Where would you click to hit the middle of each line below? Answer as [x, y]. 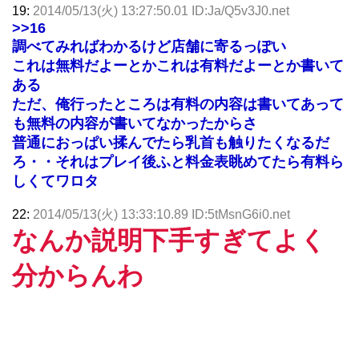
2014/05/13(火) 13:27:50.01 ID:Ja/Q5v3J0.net [161, 10]
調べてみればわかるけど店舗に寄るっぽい [149, 46]
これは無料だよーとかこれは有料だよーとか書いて [178, 65]
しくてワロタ [55, 181]
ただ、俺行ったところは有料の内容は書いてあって [178, 104]
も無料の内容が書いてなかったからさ [135, 123]
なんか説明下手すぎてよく [169, 240]
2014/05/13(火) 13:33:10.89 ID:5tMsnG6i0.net [161, 214]
